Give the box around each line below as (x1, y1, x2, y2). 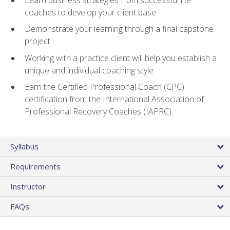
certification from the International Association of (25, 93, 204, 105)
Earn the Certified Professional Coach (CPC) (25, 81, 184, 93)
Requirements (10, 161, 61, 171)
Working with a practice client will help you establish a (25, 52, 217, 64)
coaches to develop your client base (25, 6, 156, 18)
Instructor (10, 181, 46, 191)
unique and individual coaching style (25, 64, 154, 76)
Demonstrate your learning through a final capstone (25, 23, 214, 35)
